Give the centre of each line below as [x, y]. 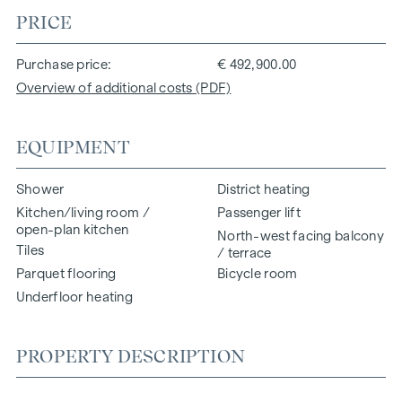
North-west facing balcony [301, 236]
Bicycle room [258, 273]
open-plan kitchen [72, 229]
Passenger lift [259, 212]
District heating [264, 189]
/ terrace [245, 253]
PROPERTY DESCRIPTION [130, 356]
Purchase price [61, 64]
